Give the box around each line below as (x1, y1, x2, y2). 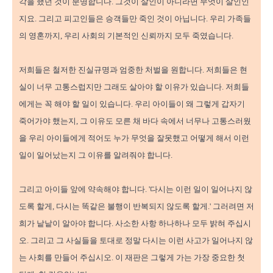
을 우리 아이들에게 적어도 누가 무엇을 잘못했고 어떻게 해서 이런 (19, 133, 249, 143)
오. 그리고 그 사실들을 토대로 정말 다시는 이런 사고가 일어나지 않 (19, 236, 253, 246)
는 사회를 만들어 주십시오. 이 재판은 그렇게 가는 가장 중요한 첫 (19, 253, 245, 263)
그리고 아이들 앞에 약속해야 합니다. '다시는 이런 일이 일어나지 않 (19, 185, 252, 194)
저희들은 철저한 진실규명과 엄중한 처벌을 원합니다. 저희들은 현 (19, 65, 247, 75)
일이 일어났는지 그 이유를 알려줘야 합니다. (19, 151, 172, 160)
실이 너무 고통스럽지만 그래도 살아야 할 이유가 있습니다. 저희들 (19, 82, 249, 92)
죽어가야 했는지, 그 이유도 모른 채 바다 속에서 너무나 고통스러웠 (19, 116, 251, 126)
